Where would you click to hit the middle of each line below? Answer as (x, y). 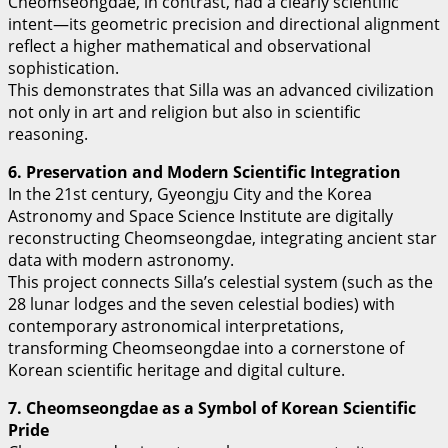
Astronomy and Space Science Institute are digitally (200, 216)
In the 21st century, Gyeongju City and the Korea (190, 194)
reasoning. (48, 134)
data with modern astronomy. (121, 260)
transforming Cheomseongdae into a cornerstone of (206, 348)
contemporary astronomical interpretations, (176, 326)
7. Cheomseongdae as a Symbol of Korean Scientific (212, 408)
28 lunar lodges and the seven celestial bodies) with (201, 304)
